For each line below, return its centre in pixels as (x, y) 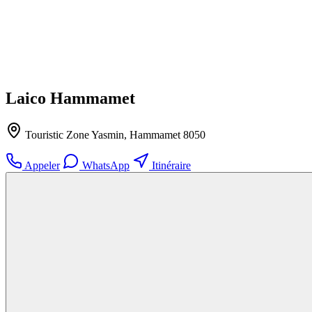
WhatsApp (104, 165)
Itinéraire (170, 165)
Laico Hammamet (70, 98)
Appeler (41, 165)
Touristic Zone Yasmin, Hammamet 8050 (114, 134)
